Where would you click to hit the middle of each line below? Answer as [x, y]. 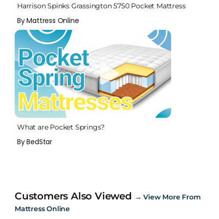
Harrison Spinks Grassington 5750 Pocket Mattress [101, 6]
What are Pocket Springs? [61, 127]
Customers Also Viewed [75, 196]
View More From [172, 197]
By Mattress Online [48, 21]
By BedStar [35, 142]
